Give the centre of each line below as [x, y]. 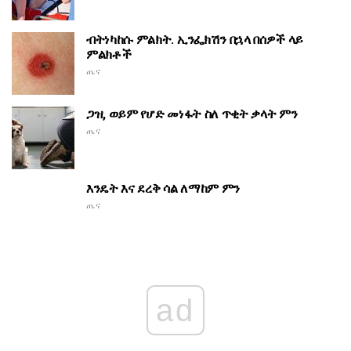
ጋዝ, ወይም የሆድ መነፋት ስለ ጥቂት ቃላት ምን [192, 114]
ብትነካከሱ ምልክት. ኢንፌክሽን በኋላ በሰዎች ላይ [195, 40]
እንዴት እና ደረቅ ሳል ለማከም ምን [163, 189]
